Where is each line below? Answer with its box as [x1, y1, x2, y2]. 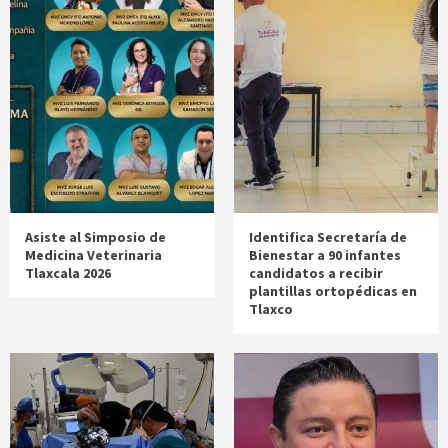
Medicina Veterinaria [25, 246, 162, 265]
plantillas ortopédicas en [249, 282, 417, 301]
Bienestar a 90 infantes [249, 246, 401, 265]
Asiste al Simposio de [25, 228, 166, 247]
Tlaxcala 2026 [25, 264, 111, 283]
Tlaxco [249, 300, 293, 319]
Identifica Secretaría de [249, 228, 407, 247]
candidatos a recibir [249, 264, 383, 283]
